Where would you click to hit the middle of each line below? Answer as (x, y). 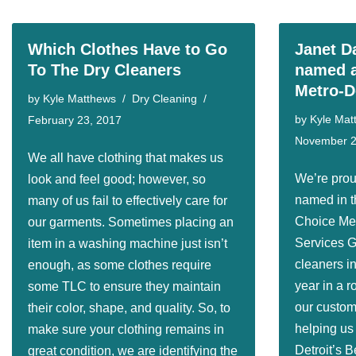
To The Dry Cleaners (104, 70)
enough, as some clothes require (120, 265)
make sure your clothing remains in (126, 329)
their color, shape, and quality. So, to (129, 308)
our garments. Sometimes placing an (131, 222)
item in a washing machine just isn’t (128, 244)
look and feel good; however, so (117, 179)
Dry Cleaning (164, 99)
